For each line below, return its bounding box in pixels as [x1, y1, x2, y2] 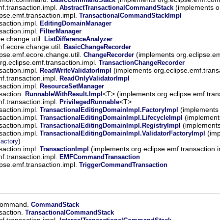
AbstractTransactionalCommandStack [59, 4, 173, 11]
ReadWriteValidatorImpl [40, 67, 111, 74]
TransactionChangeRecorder [99, 59, 185, 66]
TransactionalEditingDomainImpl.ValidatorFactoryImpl [40, 130, 205, 137]
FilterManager [40, 27, 82, 35]
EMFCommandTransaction [59, 153, 140, 161]
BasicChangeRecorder [64, 43, 131, 51]
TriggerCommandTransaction [79, 161, 167, 168]
